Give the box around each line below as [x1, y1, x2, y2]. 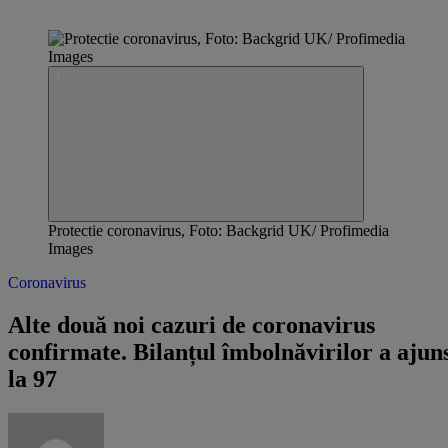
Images [48, 240, 93, 257]
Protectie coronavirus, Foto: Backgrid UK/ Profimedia [48, 222, 389, 239]
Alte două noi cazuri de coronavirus [8, 311, 375, 338]
